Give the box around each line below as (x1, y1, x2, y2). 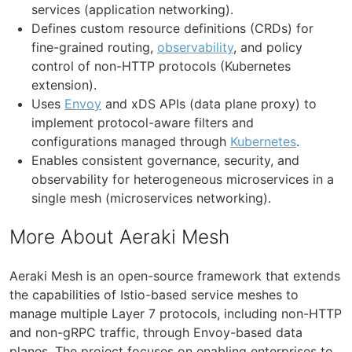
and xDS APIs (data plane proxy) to (101, 95, 317, 112)
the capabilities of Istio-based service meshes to (9, 286, 299, 302)
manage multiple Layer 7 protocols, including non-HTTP (9, 305, 342, 321)
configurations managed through (31, 133, 230, 149)
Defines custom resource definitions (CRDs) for (31, 20, 313, 36)
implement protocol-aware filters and (31, 114, 254, 130)
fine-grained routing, (31, 38, 157, 55)
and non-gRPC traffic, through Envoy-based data (9, 324, 302, 340)
